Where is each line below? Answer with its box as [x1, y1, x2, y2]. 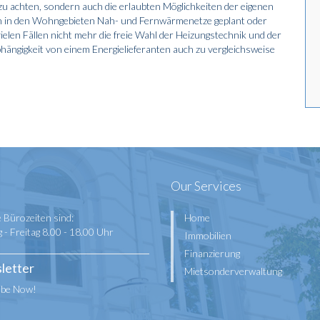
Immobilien [184, 229, 231, 241]
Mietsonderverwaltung [184, 265, 282, 277]
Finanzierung [184, 247, 240, 259]
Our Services [171, 178, 241, 194]
